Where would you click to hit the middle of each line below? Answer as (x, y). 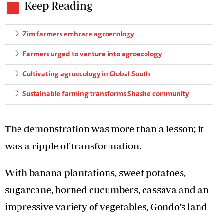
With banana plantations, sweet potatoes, (95, 172)
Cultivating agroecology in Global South (86, 74)
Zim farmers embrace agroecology (78, 34)
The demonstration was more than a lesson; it (104, 128)
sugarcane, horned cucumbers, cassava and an (107, 189)
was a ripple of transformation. (73, 145)
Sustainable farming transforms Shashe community (106, 94)
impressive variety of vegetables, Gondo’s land (106, 206)
